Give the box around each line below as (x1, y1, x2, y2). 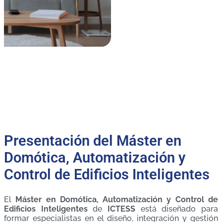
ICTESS (108, 204, 136, 214)
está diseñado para (135, 204, 219, 214)
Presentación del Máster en (4, 132, 181, 150)
